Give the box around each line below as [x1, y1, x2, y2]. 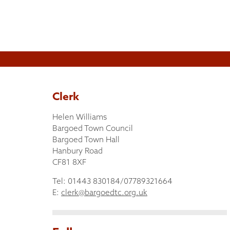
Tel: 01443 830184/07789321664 [52, 176, 172, 186]
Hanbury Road [52, 146, 103, 156]
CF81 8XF [52, 157, 86, 167]
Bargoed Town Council [52, 123, 133, 133]
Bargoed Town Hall [52, 135, 120, 144]
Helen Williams [52, 112, 107, 122]
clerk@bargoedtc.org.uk [61, 187, 147, 198]
